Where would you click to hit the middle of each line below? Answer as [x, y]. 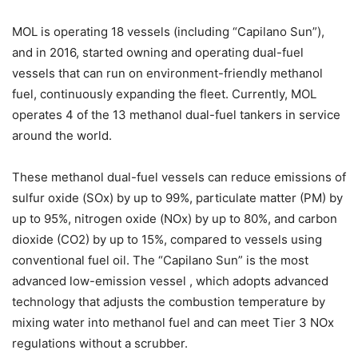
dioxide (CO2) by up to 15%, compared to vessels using [167, 239]
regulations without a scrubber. [100, 343]
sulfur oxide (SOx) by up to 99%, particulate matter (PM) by [177, 197]
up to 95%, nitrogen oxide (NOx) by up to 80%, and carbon [175, 218]
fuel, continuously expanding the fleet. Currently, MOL [164, 93]
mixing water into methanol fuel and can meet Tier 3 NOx [173, 322]
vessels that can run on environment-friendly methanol [167, 73]
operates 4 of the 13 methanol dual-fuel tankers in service [176, 114]
